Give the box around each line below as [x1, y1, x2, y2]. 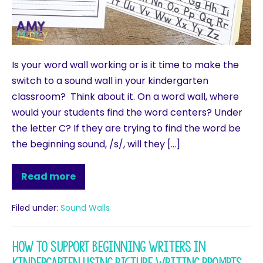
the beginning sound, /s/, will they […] [12, 137, 180, 151]
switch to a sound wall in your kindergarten [12, 73, 208, 87]
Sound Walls [60, 201, 110, 214]
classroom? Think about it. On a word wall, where [12, 89, 239, 103]
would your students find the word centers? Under [12, 105, 242, 119]
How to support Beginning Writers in [12, 239, 205, 254]
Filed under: [12, 201, 58, 214]
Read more [21, 169, 76, 183]
